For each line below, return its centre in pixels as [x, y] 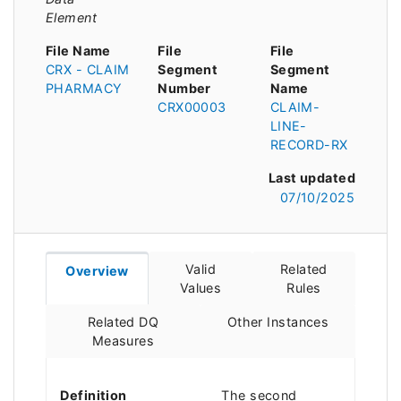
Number [184, 88]
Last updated [311, 177]
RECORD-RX [309, 144]
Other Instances [278, 322]
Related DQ [123, 322]
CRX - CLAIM [88, 69]
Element [72, 17]
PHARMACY [84, 88]
